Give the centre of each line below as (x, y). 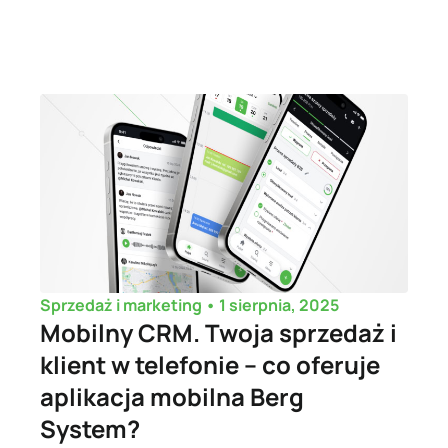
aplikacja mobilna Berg (172, 397)
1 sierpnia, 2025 (279, 304)
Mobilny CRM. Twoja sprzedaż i (218, 333)
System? (90, 429)
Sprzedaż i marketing (121, 305)
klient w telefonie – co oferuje (210, 365)
